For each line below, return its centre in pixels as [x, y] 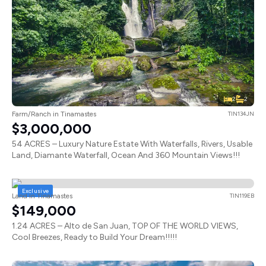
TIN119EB [242, 196]
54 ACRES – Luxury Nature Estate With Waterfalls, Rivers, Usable [132, 144]
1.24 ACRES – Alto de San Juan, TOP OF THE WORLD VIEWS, [125, 226]
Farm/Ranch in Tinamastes [54, 114]
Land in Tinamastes [42, 196]
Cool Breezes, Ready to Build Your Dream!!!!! [94, 237]
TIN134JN [241, 114]
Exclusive [35, 191]
